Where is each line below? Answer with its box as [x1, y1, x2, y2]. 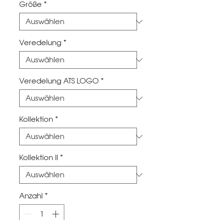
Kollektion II [19, 153, 58, 163]
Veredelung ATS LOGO [19, 76, 99, 86]
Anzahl [19, 191, 43, 201]
